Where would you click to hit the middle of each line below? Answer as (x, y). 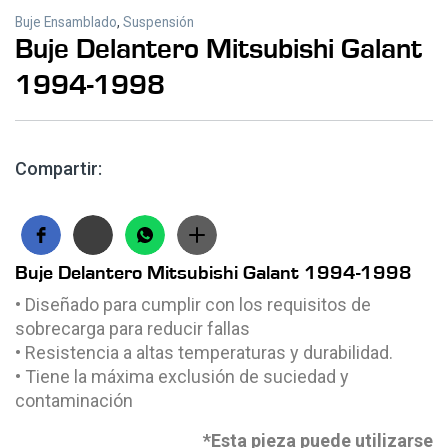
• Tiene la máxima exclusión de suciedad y (182, 377)
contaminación (74, 401)
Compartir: (58, 169)
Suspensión (158, 22)
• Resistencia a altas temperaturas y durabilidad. (204, 353)
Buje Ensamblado (66, 22)
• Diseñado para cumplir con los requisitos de (193, 305)
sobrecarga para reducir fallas (132, 329)
